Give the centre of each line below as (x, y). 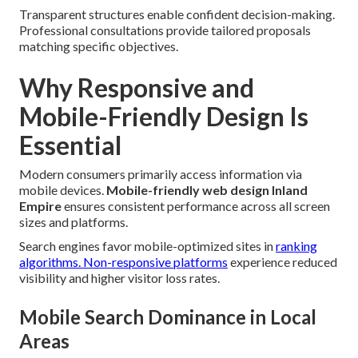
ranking (296, 246)
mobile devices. (63, 190)
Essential (70, 145)
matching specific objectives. (99, 46)
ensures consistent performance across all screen (196, 206)
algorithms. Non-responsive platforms (123, 262)
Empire (40, 206)
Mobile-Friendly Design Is (164, 117)
